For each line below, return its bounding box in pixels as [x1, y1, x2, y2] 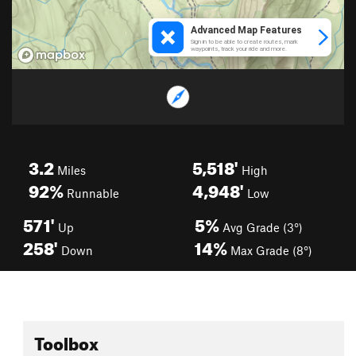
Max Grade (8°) [227, 243, 312, 257]
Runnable [64, 186, 119, 200]
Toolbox [34, 327, 99, 354]
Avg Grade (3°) [219, 220, 303, 234]
